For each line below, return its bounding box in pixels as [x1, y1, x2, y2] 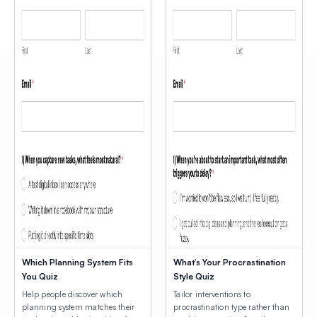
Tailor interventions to [173, 289, 250, 299]
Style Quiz [173, 270, 214, 282]
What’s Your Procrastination [173, 256, 286, 267]
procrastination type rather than [173, 301, 289, 312]
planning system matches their [22, 301, 135, 312]
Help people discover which [22, 289, 123, 299]
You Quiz [22, 270, 58, 282]
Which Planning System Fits [22, 256, 133, 267]
